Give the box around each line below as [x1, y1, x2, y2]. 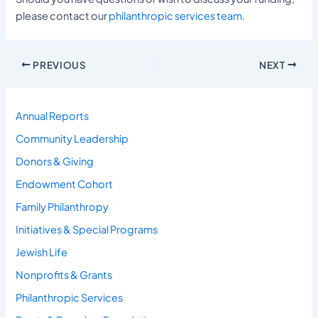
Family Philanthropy [16, 199, 109, 213]
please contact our [16, 9, 109, 23]
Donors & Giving [16, 155, 94, 168]
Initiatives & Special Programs [16, 222, 158, 236]
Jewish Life [16, 245, 68, 258]
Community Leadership [16, 132, 129, 146]
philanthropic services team [109, 9, 243, 23]
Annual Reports [16, 109, 89, 123]
